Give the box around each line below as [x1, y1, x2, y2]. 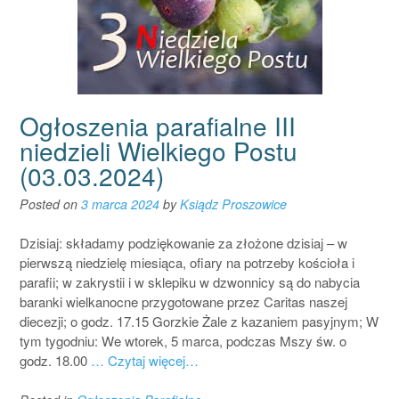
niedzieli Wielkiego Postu [20, 132, 297, 168]
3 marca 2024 [81, 194, 159, 213]
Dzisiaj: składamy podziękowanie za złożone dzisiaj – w [20, 233, 347, 253]
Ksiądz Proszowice [180, 194, 287, 213]
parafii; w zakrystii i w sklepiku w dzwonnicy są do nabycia [20, 273, 360, 292]
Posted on [20, 194, 81, 213]
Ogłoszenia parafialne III [20, 107, 296, 143]
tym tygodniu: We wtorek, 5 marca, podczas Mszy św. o [20, 331, 346, 351]
